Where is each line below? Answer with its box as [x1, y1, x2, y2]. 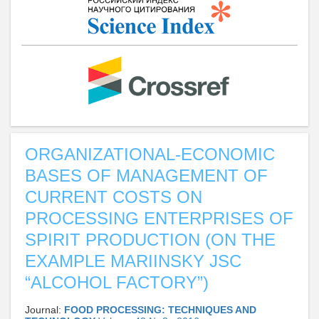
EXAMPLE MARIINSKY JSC [25, 251, 241, 271]
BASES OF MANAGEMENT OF [25, 165, 268, 185]
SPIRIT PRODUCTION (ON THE [25, 229, 276, 249]
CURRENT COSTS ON [25, 187, 202, 206]
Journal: [25, 303, 64, 315]
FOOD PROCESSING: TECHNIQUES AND [64, 303, 256, 315]
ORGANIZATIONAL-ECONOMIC [25, 144, 275, 164]
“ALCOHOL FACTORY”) [25, 272, 209, 292]
